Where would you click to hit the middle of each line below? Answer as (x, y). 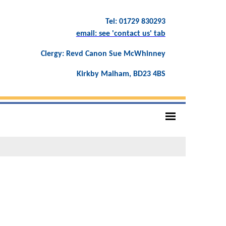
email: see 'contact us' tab (121, 34)
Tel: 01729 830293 (135, 22)
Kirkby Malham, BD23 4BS (121, 74)
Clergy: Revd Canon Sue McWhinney (103, 54)
